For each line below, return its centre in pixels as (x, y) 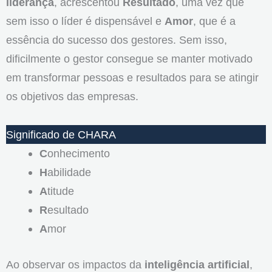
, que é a (214, 21)
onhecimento (78, 154)
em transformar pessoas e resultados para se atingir (132, 78)
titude (60, 191)
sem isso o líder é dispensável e (85, 21)
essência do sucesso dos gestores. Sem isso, (117, 40)
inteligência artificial (197, 264)
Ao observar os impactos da (75, 264)
